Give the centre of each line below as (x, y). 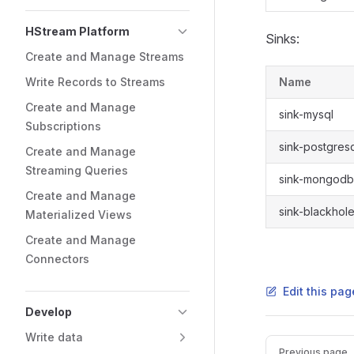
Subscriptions (63, 126)
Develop (49, 312)
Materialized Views (79, 215)
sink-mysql (306, 114)
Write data (54, 337)
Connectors (57, 259)
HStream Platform (77, 31)
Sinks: (282, 39)
